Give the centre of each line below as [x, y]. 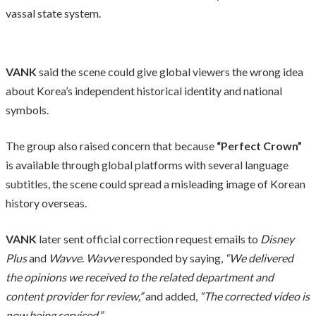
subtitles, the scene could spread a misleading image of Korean [156, 183]
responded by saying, [172, 257]
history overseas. [46, 202]
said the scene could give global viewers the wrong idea [170, 71]
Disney [276, 238]
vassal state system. [53, 13]
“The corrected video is [255, 296]
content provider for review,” [74, 296]
